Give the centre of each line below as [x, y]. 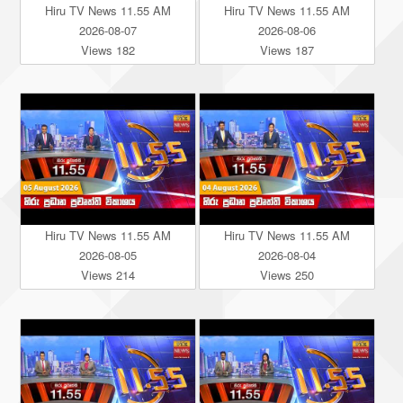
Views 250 [287, 274]
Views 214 [107, 274]
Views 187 [287, 49]
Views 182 [107, 49]
